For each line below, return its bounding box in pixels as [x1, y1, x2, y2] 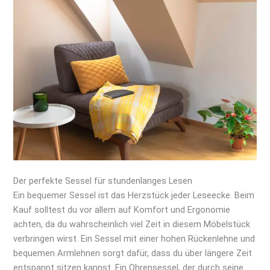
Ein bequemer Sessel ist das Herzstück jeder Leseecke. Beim [13, 190, 255, 201]
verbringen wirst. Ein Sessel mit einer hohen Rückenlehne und [13, 233, 256, 245]
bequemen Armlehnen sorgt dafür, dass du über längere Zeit [13, 248, 253, 259]
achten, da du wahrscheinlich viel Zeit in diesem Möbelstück [13, 219, 251, 230]
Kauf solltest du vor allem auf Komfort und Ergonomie [13, 204, 231, 216]
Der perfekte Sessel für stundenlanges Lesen [13, 175, 193, 187]
